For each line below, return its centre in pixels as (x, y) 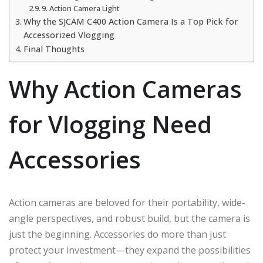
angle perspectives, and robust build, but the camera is (129, 218)
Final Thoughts (54, 49)
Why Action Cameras (125, 89)
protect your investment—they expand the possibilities (130, 250)
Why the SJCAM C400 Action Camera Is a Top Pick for (131, 21)
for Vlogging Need (110, 124)
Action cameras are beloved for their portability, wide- (127, 202)
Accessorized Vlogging (69, 35)
